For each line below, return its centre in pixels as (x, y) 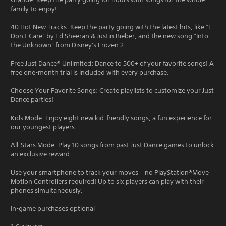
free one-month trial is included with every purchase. (90, 72)
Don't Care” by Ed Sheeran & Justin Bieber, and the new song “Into (109, 36)
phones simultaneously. (47, 190)
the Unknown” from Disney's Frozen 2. (68, 45)
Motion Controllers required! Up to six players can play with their (107, 181)
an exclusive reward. (41, 154)
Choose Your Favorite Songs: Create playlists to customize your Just (112, 91)
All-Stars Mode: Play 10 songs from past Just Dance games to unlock (112, 145)
